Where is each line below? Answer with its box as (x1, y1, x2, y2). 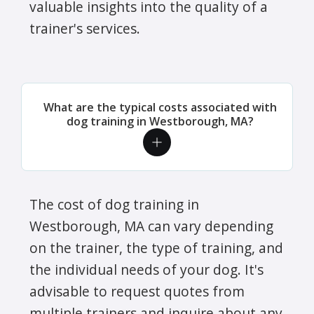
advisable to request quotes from (29, 281, 245, 301)
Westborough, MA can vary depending (29, 216, 273, 235)
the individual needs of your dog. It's (29, 259, 264, 279)
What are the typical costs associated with (43, 99, 277, 115)
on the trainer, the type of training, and (29, 238, 283, 257)
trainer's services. (29, 18, 140, 38)
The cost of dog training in (29, 194, 199, 214)
